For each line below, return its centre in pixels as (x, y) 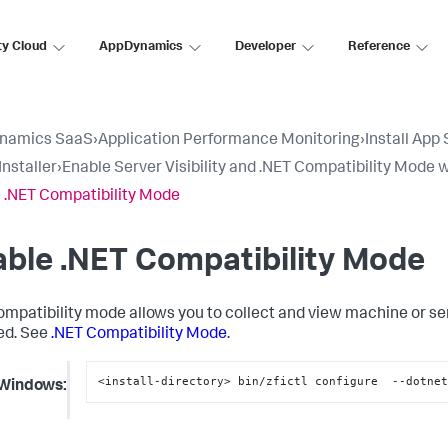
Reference (379, 47)
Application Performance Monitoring (229, 141)
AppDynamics (141, 47)
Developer (265, 47)
